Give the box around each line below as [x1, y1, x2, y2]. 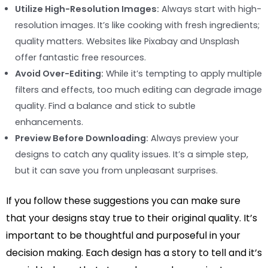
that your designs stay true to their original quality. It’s [6, 211, 257, 225]
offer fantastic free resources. [15, 51, 146, 63]
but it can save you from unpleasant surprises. [15, 164, 218, 176]
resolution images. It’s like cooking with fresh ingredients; [15, 19, 260, 31]
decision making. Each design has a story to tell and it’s [6, 245, 262, 260]
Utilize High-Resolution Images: [15, 2, 159, 15]
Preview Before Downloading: [15, 132, 148, 144]
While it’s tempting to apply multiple [103, 67, 262, 80]
